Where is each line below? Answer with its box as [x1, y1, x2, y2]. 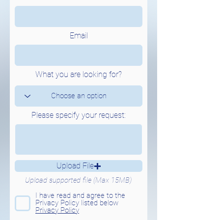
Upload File [56, 161, 94, 170]
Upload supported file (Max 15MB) [25, 176, 132, 185]
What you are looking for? [35, 70, 122, 79]
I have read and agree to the [35, 191, 125, 200]
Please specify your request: [31, 110, 126, 120]
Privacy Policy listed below [35, 198, 118, 207]
